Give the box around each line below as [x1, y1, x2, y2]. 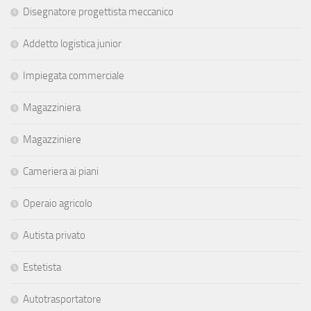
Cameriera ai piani [23, 165, 99, 178]
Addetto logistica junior [23, 37, 121, 50]
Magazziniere [23, 133, 81, 146]
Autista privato [23, 228, 85, 242]
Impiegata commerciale [23, 69, 124, 82]
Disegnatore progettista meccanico [23, 5, 174, 18]
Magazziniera [23, 101, 81, 114]
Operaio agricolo [23, 196, 92, 210]
